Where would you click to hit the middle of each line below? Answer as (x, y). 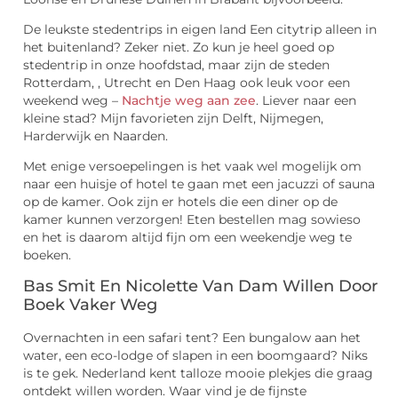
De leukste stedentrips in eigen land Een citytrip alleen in (200, 30)
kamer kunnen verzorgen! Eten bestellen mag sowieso (192, 220)
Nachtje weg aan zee (189, 101)
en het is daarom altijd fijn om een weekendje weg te (187, 238)
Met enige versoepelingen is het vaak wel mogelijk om (192, 167)
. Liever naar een (306, 101)
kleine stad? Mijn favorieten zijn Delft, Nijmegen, (173, 119)
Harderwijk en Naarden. (96, 136)
